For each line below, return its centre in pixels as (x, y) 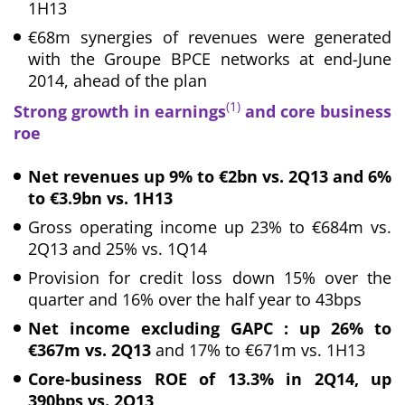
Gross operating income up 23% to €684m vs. (210, 226)
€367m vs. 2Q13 (92, 349)
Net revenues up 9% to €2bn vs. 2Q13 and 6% (210, 176)
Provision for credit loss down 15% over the (210, 277)
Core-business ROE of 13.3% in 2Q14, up (210, 378)
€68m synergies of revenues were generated (210, 37)
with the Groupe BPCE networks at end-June (210, 58)
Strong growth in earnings (120, 111)
